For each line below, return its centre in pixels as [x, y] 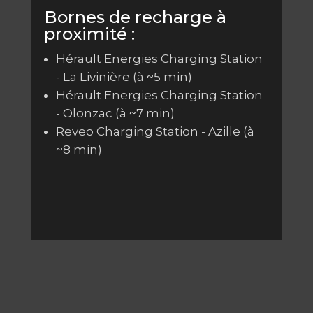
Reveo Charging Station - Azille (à [155, 132]
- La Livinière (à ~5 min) [124, 77]
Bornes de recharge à [135, 17]
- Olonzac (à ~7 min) [115, 114]
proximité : [89, 34]
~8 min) [79, 150]
